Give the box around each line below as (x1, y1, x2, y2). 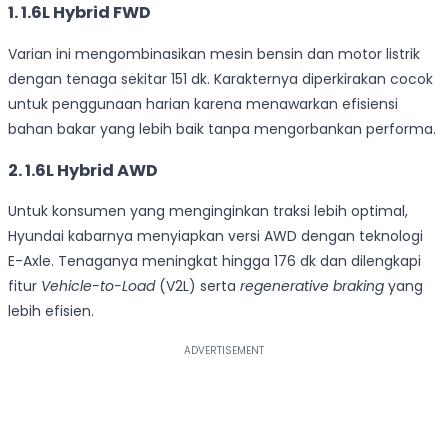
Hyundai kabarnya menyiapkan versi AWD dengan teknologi (8, 226, 423, 247)
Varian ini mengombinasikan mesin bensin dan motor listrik (8, 43, 420, 64)
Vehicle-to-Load (41, 276, 155, 297)
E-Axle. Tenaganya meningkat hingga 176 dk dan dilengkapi (8, 251, 421, 272)
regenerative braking (240, 276, 388, 297)
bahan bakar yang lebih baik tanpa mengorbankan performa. (8, 118, 436, 139)
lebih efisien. (8, 301, 94, 322)
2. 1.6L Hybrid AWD (8, 159, 158, 183)
